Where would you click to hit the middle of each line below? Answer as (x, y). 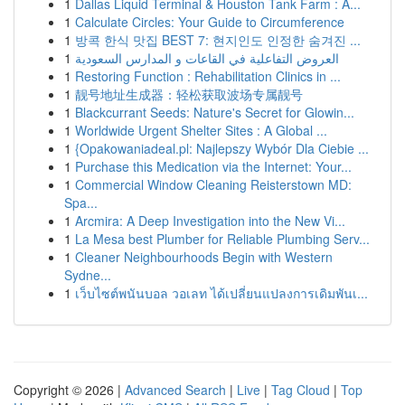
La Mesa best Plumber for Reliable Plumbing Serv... (222, 239)
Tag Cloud (301, 390)
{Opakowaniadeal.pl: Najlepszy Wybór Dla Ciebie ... (222, 148)
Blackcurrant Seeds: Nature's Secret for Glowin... (215, 112)
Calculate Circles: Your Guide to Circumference (210, 22)
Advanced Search (175, 390)
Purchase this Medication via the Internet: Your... (213, 166)
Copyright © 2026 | (69, 390)
